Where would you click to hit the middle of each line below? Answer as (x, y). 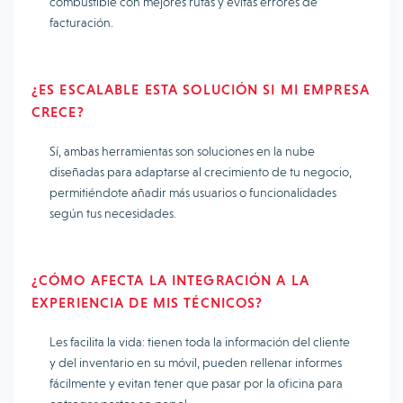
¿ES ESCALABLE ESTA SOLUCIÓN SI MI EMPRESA (201, 90)
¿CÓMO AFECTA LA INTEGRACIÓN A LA (170, 280)
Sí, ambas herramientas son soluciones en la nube (182, 151)
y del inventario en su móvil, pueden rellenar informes (196, 363)
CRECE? (58, 112)
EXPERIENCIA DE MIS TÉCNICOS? (148, 303)
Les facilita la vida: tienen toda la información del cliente (200, 342)
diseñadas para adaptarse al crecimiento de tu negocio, (201, 172)
